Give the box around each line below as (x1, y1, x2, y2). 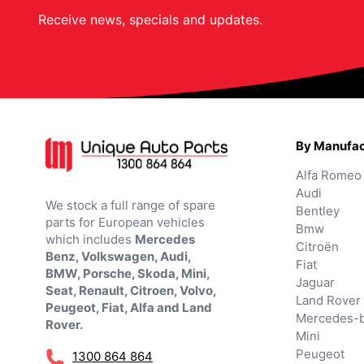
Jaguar (296, 275, 335, 291)
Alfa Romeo (296, 167, 362, 184)
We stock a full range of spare (45, 197, 215, 214)
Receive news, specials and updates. (38, 11, 262, 28)
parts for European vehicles (45, 214, 205, 231)
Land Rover (296, 292, 361, 309)
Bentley (296, 203, 340, 219)
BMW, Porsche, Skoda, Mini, (45, 266, 210, 282)
